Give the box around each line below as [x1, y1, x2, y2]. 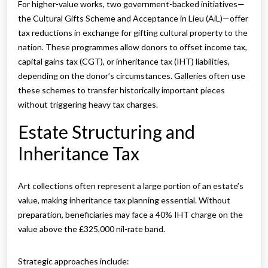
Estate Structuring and [18, 121, 195, 143]
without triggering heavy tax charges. [18, 99, 158, 110]
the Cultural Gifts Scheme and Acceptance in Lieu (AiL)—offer [18, 13, 248, 24]
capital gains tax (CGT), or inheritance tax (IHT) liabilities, [18, 56, 230, 67]
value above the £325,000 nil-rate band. [18, 224, 165, 234]
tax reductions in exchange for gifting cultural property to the [18, 28, 248, 38]
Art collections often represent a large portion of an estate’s [18, 181, 243, 191]
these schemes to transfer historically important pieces [18, 85, 225, 96]
